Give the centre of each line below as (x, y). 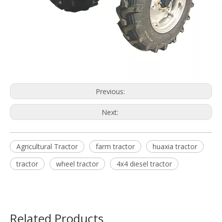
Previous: (111, 91)
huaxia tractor (175, 146)
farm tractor (115, 146)
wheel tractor (77, 164)
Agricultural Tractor (47, 146)
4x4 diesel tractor (144, 164)
